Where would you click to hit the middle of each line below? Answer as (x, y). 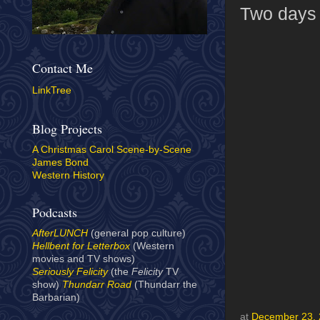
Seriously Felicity (70, 272)
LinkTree (52, 90)
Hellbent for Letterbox (81, 246)
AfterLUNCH (60, 234)
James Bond (60, 163)
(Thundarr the (164, 285)
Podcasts (55, 212)
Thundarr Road (97, 285)
